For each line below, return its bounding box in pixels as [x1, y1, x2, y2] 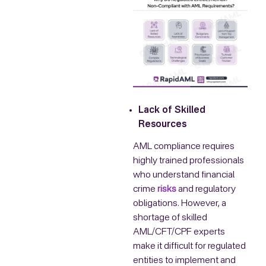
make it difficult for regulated [133, 242, 246, 252]
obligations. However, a [133, 199, 226, 209]
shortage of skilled [133, 213, 207, 223]
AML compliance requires [133, 142, 235, 152]
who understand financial [133, 170, 235, 180]
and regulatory [176, 185, 236, 195]
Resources [138, 119, 186, 129]
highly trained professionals [133, 156, 244, 166]
